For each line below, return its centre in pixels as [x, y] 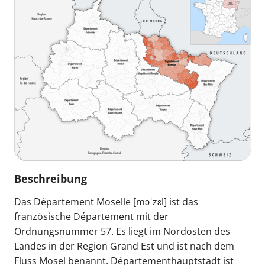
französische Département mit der [91, 216]
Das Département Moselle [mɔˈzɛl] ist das [106, 201]
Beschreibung [51, 178]
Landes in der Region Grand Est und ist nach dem [124, 246]
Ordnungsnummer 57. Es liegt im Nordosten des [122, 231]
